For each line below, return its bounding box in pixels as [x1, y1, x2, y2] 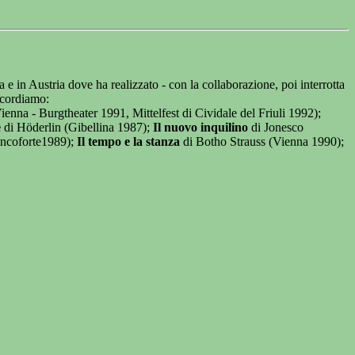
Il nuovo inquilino [153, 120, 248, 135]
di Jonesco [248, 120, 303, 135]
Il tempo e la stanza [77, 135, 180, 149]
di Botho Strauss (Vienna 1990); [180, 135, 344, 149]
